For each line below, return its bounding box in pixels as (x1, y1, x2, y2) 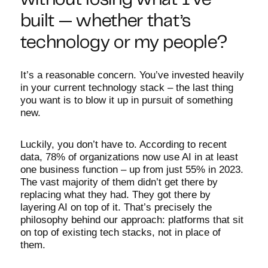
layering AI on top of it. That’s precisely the (20, 201, 212, 213)
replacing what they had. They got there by (20, 188, 211, 200)
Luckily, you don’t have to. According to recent (20, 138, 227, 150)
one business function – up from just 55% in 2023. (20, 163, 243, 175)
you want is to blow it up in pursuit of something (20, 94, 233, 106)
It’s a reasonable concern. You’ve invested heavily (20, 69, 244, 81)
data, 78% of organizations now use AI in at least (20, 151, 238, 163)
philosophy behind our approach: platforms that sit (20, 214, 243, 226)
